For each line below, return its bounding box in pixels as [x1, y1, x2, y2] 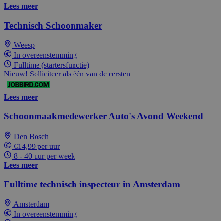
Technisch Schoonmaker [4, 20, 102, 31]
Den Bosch [14, 132, 49, 141]
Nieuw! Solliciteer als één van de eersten [4, 70, 130, 78]
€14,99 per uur [14, 142, 60, 150]
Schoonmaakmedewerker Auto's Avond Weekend [4, 111, 203, 122]
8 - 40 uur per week [14, 151, 75, 160]
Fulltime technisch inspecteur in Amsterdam [4, 179, 180, 189]
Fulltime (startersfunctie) [14, 61, 89, 70]
